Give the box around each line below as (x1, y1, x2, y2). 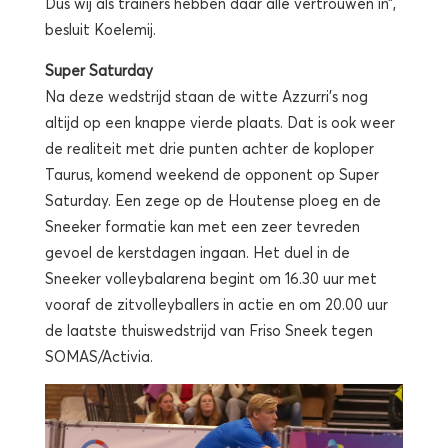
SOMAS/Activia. (45, 346, 153, 365)
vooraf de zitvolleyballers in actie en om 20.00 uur (45, 294, 388, 313)
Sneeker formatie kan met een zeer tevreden (45, 216, 360, 235)
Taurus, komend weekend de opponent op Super (45, 164, 379, 183)
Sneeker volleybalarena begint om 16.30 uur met (45, 268, 377, 287)
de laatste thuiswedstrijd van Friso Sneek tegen (45, 320, 373, 339)
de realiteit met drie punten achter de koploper (45, 138, 374, 157)
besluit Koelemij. (45, 19, 156, 38)
